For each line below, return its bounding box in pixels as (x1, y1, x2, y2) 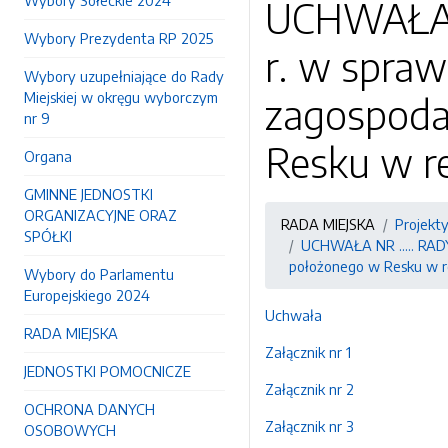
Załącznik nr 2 (265, 380, 354, 398)
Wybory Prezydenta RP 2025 (24, 29, 213, 47)
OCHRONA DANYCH (24, 400, 155, 418)
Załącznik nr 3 (265, 417, 354, 435)
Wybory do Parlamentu (24, 265, 174, 283)
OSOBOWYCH (24, 421, 116, 439)
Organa (24, 147, 72, 165)
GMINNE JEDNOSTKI (24, 185, 153, 203)
